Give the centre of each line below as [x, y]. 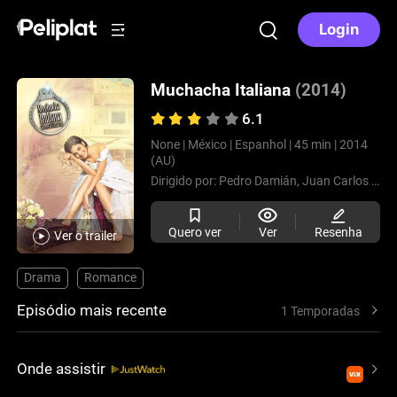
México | [210, 145]
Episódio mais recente [92, 311]
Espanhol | [263, 145]
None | [167, 145]
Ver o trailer [86, 236]
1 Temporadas [321, 311]
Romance [111, 278]
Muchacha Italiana [220, 90]
